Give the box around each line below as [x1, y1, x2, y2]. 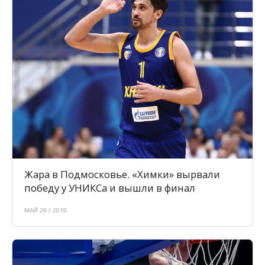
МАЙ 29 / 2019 [24, 206, 67, 215]
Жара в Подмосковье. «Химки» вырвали [24, 167, 220, 182]
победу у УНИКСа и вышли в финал [24, 181, 195, 195]
